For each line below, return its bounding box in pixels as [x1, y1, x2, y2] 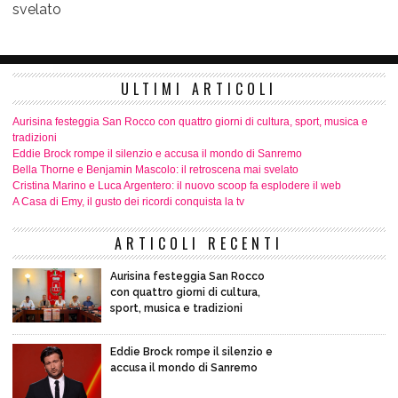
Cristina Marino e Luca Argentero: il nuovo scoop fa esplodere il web [12, 179, 341, 193]
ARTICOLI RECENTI [115, 233, 283, 255]
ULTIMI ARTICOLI [121, 78, 277, 100]
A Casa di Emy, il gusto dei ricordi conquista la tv [12, 195, 244, 209]
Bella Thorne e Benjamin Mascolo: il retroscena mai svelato [12, 163, 298, 177]
